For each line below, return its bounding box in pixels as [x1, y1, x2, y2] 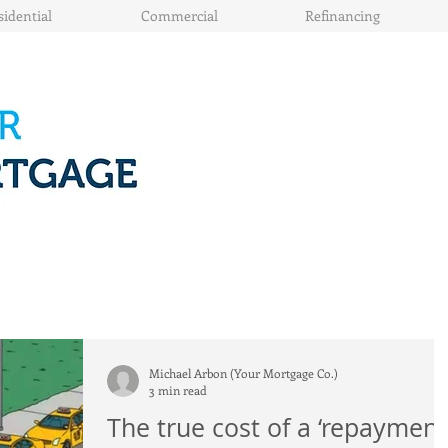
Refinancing [305, 6, 380, 25]
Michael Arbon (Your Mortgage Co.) [149, 364, 338, 381]
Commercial [141, 6, 218, 25]
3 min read [149, 382, 207, 398]
